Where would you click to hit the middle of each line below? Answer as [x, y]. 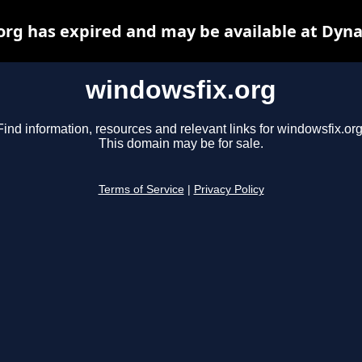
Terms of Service [141, 190]
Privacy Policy [229, 190]
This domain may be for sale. [181, 144]
